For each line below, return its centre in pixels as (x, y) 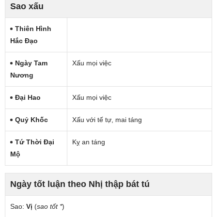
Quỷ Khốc (31, 119)
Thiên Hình (33, 28)
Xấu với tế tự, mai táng (107, 119)
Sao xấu (27, 6)
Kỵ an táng (89, 142)
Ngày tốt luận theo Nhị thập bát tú (80, 184)
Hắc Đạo (24, 40)
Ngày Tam (31, 63)
